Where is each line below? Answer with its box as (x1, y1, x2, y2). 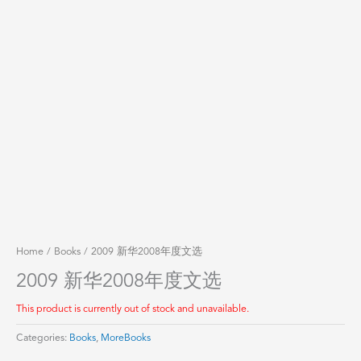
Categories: (16, 333, 69, 343)
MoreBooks (101, 333, 151, 343)
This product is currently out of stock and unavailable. (16, 304, 249, 314)
